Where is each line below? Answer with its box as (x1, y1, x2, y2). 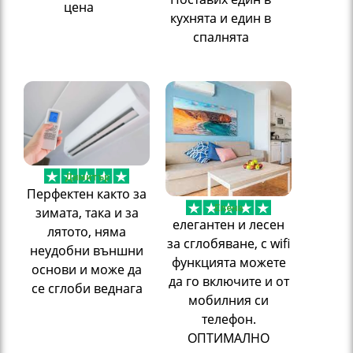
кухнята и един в (170, 9, 271, 27)
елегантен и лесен (173, 216, 284, 234)
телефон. (201, 310, 256, 329)
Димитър (64, 171, 110, 183)
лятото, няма (47, 222, 126, 240)
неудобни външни (30, 241, 143, 259)
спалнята (192, 28, 249, 46)
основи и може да (32, 260, 142, 278)
